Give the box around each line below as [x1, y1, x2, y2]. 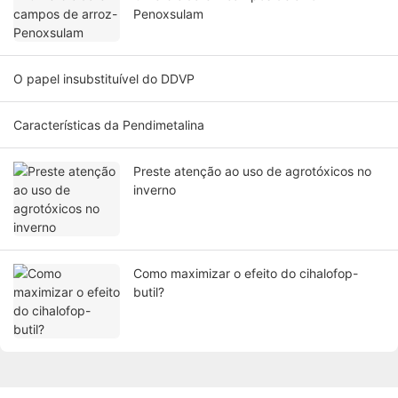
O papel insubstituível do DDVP [13, 71, 195, 87]
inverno [133, 182, 176, 198]
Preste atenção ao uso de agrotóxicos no [133, 163, 371, 179]
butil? [133, 284, 164, 300]
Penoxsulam [133, 6, 203, 22]
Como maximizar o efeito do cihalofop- [133, 266, 358, 282]
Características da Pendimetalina [13, 117, 204, 133]
